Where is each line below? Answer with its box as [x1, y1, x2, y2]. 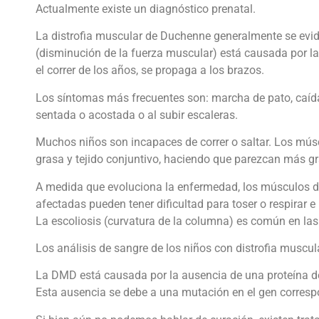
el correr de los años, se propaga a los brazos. [36, 63, 264, 78]
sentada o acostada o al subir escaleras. [36, 108, 238, 122]
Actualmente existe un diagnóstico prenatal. [36, 1, 256, 16]
